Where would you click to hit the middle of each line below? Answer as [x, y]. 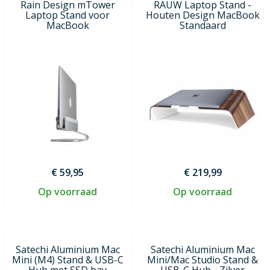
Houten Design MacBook [202, 15]
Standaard [202, 25]
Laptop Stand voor [67, 15]
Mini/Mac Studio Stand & [202, 259]
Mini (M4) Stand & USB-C [67, 259]
